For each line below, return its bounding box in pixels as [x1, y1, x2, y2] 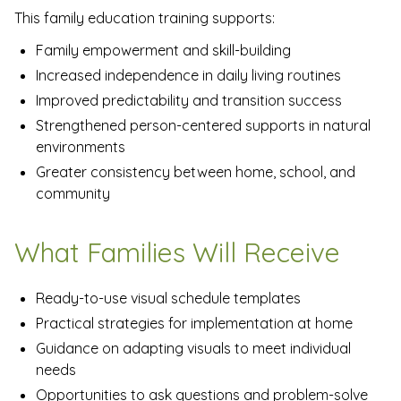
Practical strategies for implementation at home [36, 314, 353, 333]
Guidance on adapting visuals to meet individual [36, 339, 351, 358]
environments [36, 138, 125, 157]
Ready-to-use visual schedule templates [36, 289, 301, 308]
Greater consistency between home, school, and [36, 163, 355, 182]
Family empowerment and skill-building [36, 41, 291, 60]
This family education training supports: [14, 9, 275, 28]
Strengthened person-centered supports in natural [36, 116, 371, 135]
